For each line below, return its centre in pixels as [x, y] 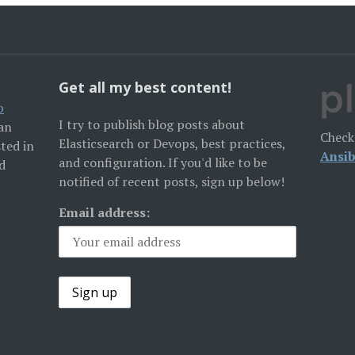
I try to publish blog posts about [151, 124]
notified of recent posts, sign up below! [171, 181]
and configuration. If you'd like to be [162, 162]
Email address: [104, 212]
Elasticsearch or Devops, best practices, [172, 143]
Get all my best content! [145, 87]
